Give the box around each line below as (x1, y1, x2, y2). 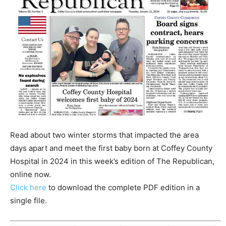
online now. (10, 169, 51, 179)
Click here (10, 182, 46, 192)
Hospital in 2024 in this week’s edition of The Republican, (10, 156, 214, 166)
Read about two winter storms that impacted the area (10, 130, 199, 140)
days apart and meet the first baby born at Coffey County (10, 143, 212, 153)
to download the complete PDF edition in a (46, 182, 200, 192)
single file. (10, 195, 47, 205)
